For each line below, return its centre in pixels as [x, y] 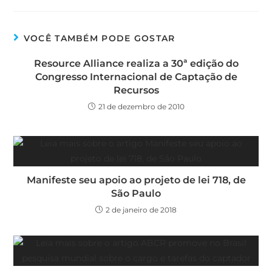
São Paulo [136, 193]
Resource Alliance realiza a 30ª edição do [136, 63]
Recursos [136, 90]
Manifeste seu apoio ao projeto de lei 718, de [136, 180]
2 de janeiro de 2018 [141, 209]
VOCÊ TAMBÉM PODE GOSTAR [99, 38]
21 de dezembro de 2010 [141, 106]
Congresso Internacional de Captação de [136, 76]
